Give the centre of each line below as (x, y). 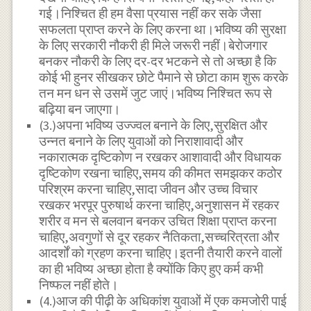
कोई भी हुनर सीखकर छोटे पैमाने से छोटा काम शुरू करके (164, 77)
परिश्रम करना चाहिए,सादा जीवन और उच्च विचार (149, 189)
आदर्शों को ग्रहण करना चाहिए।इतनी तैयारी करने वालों (161, 253)
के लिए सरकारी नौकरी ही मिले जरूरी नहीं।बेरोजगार (153, 45)
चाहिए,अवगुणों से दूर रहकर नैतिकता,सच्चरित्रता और (159, 237)
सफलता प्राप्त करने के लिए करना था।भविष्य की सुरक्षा (163, 29)
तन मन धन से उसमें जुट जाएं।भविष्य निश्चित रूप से (156, 93)
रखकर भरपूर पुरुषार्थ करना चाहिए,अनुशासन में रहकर (159, 205)
